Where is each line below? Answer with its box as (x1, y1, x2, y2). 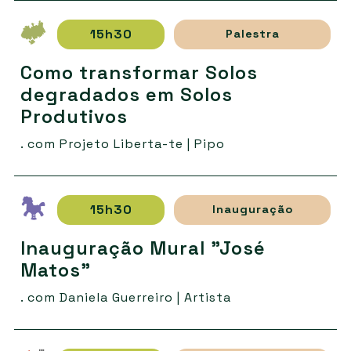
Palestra (225, 27, 280, 42)
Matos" (20, 257, 91, 282)
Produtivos (20, 103, 128, 128)
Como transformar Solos (20, 60, 258, 85)
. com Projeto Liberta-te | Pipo (20, 135, 225, 152)
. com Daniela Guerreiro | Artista (20, 288, 231, 306)
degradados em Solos (20, 81, 233, 107)
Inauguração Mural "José (20, 235, 266, 260)
